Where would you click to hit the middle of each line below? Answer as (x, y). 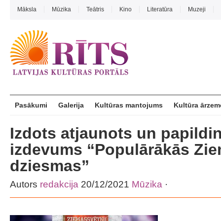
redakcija (59, 184)
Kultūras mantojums (129, 105)
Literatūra (160, 9)
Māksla (27, 9)
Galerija (71, 105)
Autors (25, 184)
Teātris (95, 9)
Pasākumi (31, 105)
